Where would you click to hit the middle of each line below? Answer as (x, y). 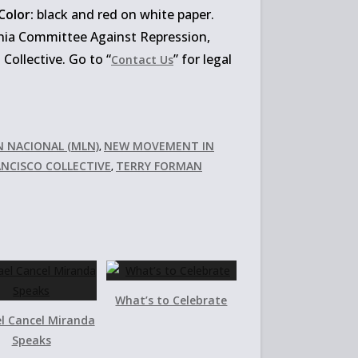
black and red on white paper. (124, 14)
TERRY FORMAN (159, 166)
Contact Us (142, 60)
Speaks (31, 340)
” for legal (203, 59)
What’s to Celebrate (171, 300)
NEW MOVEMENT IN (159, 146)
